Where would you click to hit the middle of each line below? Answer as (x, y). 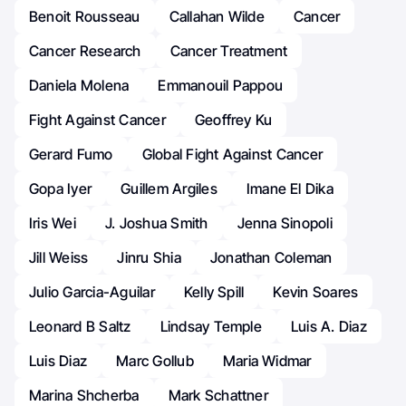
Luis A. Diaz (329, 327)
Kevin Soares (316, 292)
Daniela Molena (79, 86)
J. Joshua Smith (156, 223)
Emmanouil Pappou (221, 86)
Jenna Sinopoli (285, 223)
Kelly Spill (214, 292)
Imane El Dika (290, 189)
